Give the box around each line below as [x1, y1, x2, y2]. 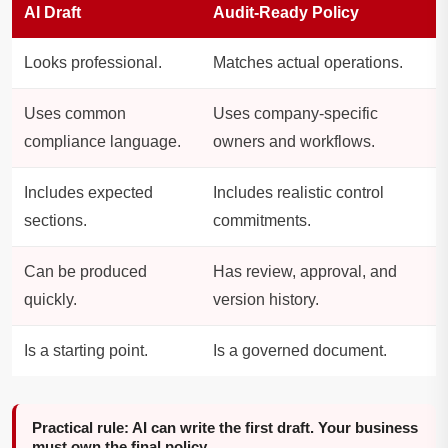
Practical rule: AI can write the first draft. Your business [32, 419, 418, 437]
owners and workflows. [213, 133, 375, 151]
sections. [24, 212, 87, 230]
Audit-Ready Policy [213, 4, 359, 22]
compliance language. [24, 133, 181, 151]
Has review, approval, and [213, 263, 397, 281]
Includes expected [24, 184, 153, 202]
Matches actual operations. [213, 54, 403, 72]
